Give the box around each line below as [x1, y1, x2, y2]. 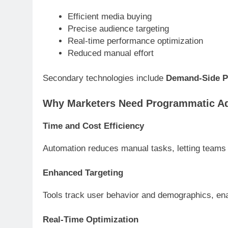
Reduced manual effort [67, 48, 154, 58]
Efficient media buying [67, 11, 152, 21]
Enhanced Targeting [43, 167, 123, 178]
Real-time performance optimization [67, 36, 203, 46]
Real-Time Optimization [43, 214, 138, 224]
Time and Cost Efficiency [43, 121, 144, 131]
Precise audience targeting [67, 23, 169, 34]
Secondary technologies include [43, 73, 166, 83]
